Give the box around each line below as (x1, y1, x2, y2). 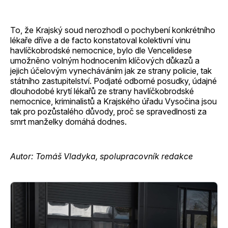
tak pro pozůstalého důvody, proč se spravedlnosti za (10, 106, 207, 117)
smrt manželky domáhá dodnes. (10, 116, 127, 127)
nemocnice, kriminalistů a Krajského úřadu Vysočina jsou (10, 96, 217, 106)
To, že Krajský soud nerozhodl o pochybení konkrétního (10, 24, 215, 35)
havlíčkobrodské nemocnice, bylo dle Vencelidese (10, 45, 192, 55)
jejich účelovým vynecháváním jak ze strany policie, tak (10, 65, 212, 76)
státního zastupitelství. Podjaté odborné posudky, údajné (10, 75, 217, 86)
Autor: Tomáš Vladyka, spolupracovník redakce (10, 151, 193, 161)
